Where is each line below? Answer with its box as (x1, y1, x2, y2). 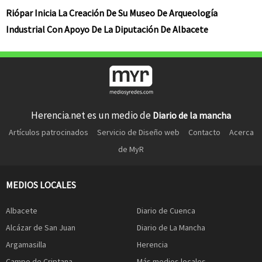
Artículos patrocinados (8, 126, 88, 137)
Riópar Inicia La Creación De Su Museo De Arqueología (6, 7, 218, 19)
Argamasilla (6, 239, 46, 250)
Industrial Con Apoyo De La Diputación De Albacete (6, 23, 208, 36)
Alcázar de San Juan (6, 222, 75, 233)
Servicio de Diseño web (96, 126, 180, 137)
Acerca (229, 126, 254, 137)
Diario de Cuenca (137, 205, 195, 216)
